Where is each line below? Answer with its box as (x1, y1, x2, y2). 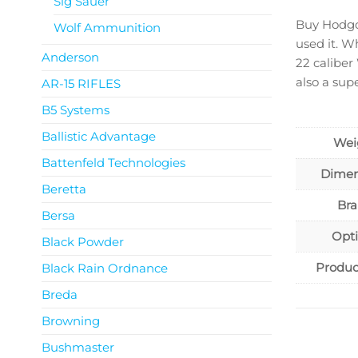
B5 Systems (42, 102, 109, 117)
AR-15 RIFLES (42, 76, 121, 91)
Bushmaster (42, 340, 114, 355)
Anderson (42, 50, 99, 65)
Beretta (42, 181, 86, 197)
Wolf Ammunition (54, 20, 161, 35)
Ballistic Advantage (42, 129, 156, 144)
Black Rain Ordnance (42, 261, 168, 276)
